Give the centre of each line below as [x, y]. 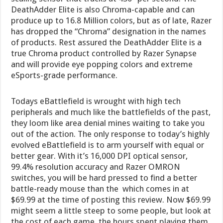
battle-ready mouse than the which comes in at [100, 188]
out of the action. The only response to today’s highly [111, 134]
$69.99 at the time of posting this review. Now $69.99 [111, 199]
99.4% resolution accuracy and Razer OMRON [96, 167]
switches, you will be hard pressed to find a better [104, 177]
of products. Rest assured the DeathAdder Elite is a [107, 42]
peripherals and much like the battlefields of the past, [111, 112]
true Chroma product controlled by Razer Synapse [104, 53]
